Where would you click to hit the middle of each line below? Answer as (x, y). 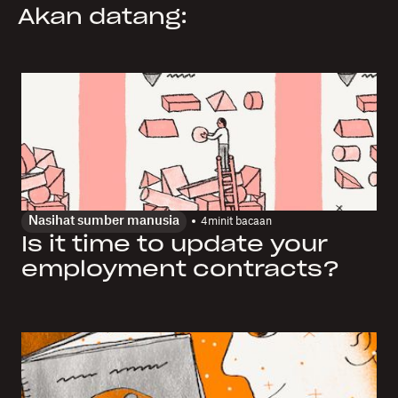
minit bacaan (240, 222)
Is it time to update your (175, 245)
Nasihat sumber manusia (104, 221)
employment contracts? (180, 270)
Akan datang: (103, 17)
